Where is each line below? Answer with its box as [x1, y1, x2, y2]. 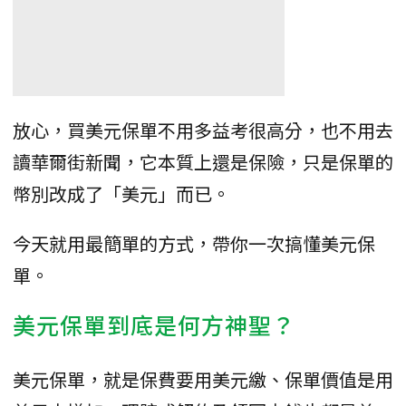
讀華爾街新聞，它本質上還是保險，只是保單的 [13, 148, 393, 175]
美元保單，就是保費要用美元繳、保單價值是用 [13, 365, 393, 392]
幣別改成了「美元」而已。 [13, 179, 230, 207]
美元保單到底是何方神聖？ [13, 307, 295, 341]
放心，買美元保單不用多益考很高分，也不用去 [13, 116, 393, 143]
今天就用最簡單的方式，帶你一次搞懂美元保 [13, 229, 375, 256]
